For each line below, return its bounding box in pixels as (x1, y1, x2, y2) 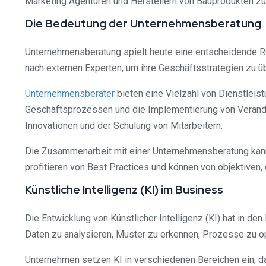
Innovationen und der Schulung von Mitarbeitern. (25, 120, 223, 131)
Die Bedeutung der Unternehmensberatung (25, 16, 261, 31)
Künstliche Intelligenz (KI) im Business (25, 182, 223, 197)
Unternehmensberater (25, 88, 115, 99)
